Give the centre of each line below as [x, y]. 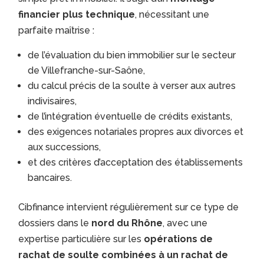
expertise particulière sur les [81, 239]
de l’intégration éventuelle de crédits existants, [130, 117]
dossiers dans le [55, 223]
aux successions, [65, 147]
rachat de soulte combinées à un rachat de [123, 255]
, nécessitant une [172, 15]
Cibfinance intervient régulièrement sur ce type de [129, 207]
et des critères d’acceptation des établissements [136, 163]
